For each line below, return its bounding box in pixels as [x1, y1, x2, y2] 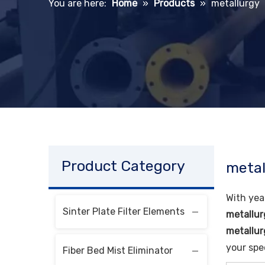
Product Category [62, 157, 185, 174]
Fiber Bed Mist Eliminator [63, 244, 173, 256]
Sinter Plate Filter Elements [63, 205, 185, 217]
